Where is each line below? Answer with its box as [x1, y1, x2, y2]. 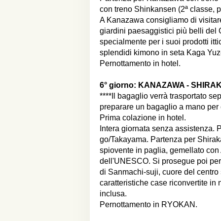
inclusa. [100, 189, 127, 198]
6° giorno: [100, 81, 138, 89]
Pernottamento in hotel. [100, 59, 181, 68]
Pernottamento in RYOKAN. [100, 200, 197, 209]
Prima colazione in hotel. [100, 113, 186, 122]
